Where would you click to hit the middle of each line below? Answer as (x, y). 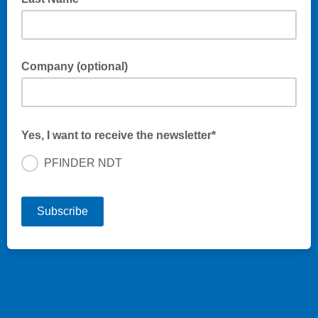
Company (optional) (75, 66)
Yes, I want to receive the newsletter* (120, 135)
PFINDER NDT (83, 163)
